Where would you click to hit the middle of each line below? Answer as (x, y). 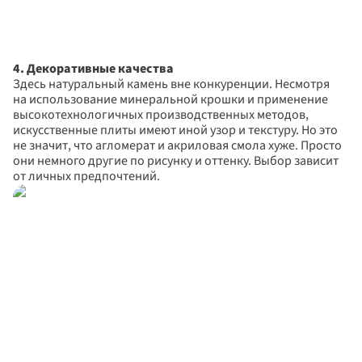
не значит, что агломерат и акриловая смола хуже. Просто (177, 145)
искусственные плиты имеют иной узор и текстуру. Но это (175, 130)
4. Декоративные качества (93, 69)
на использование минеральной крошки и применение (170, 99)
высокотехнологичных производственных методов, (161, 115)
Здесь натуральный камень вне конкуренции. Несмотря (171, 84)
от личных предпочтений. (86, 176)
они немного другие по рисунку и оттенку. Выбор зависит (176, 161)
